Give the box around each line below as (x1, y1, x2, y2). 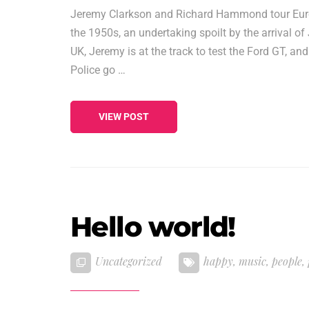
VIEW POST (99, 110, 149, 122)
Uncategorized (95, 253, 162, 268)
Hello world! (70, 209, 235, 243)
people (272, 253, 302, 268)
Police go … (70, 63, 126, 77)
